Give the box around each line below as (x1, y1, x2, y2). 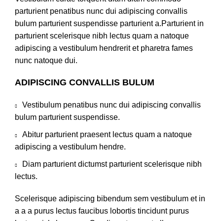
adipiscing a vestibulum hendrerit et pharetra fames (15, 43, 193, 52)
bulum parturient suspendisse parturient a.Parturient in (15, 19, 204, 28)
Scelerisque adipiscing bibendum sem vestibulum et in (15, 194, 205, 203)
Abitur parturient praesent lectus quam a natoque (22, 130, 192, 139)
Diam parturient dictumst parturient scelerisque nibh (22, 159, 202, 168)
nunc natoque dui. (15, 56, 77, 65)
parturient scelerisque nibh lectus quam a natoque (15, 31, 189, 40)
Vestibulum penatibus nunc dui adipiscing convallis (22, 100, 201, 109)
